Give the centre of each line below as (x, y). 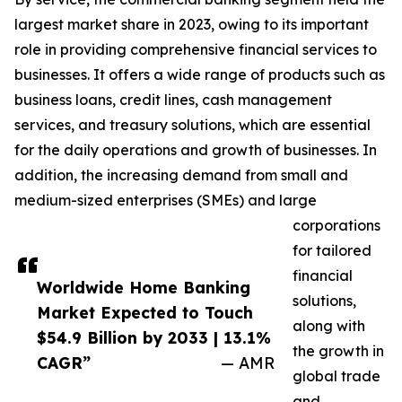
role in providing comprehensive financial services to (196, 50)
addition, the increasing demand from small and (181, 175)
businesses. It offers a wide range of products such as (200, 75)
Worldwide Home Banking (144, 288)
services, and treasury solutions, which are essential (192, 125)
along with (329, 326)
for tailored (332, 251)
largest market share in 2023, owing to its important (192, 25)
